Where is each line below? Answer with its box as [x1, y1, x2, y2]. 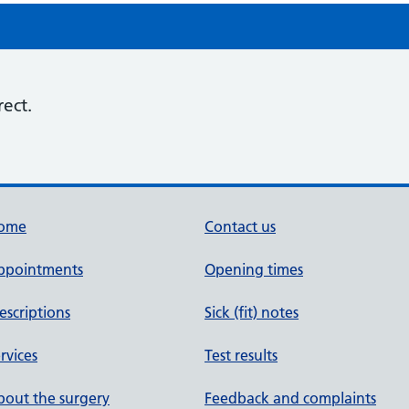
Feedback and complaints [204, 389, 376, 407]
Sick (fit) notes [204, 303, 299, 321]
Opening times [204, 260, 303, 278]
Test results [204, 346, 278, 364]
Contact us [204, 217, 276, 236]
